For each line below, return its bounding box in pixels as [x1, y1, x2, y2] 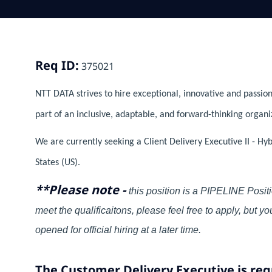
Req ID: [35, 57, 79, 74]
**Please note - [35, 182, 129, 199]
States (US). [35, 158, 80, 168]
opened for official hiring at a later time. [35, 225, 201, 236]
